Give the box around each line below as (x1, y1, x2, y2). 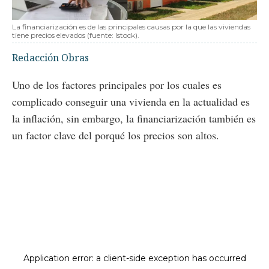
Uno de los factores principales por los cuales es (12, 77, 222, 92)
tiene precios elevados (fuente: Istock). (12, 30, 139, 40)
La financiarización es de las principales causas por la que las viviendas (12, 22, 250, 31)
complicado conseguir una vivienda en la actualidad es (12, 94, 250, 109)
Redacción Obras (12, 50, 89, 64)
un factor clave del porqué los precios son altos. (12, 127, 219, 142)
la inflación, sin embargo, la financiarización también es (12, 110, 256, 125)
